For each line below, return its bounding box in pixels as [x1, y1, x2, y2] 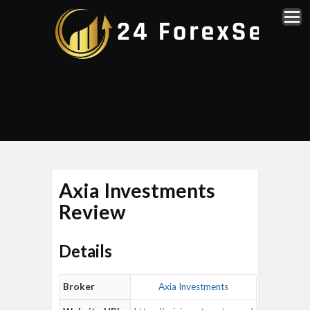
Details [59, 241, 112, 261]
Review [59, 200, 126, 224]
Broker [63, 281, 95, 292]
